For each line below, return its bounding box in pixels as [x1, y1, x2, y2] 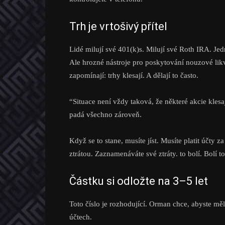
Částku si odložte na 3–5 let [69, 175, 208, 187]
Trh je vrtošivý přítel [69, 20, 167, 33]
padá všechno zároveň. [69, 110, 142, 119]
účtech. [69, 213, 92, 221]
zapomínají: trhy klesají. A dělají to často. [69, 71, 198, 79]
